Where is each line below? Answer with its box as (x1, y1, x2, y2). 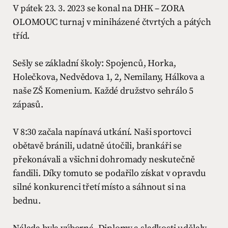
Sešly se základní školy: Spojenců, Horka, (13, 58, 176, 69)
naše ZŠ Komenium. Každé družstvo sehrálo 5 (13, 85, 194, 97)
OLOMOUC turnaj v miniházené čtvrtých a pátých (13, 16, 211, 28)
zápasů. (13, 99, 43, 110)
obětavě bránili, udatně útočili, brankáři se (13, 140, 182, 152)
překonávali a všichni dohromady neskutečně (13, 154, 195, 165)
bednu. (13, 195, 41, 207)
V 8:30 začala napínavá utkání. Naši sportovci (13, 126, 191, 138)
